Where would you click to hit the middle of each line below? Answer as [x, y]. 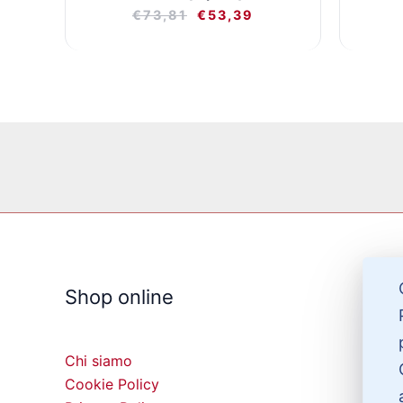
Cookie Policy [112, 384]
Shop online [119, 297]
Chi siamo [99, 360]
